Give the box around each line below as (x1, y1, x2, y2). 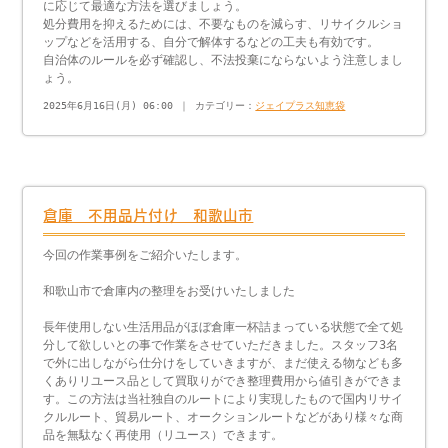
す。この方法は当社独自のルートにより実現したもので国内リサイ (43, 391, 404, 406)
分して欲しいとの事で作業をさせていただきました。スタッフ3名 (43, 337, 399, 352)
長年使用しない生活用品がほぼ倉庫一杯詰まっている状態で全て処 (43, 319, 404, 334)
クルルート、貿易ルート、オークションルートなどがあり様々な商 (43, 409, 404, 424)
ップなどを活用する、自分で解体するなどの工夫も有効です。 (43, 34, 380, 49)
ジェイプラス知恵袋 (255, 99, 346, 111)
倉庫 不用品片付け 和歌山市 (43, 207, 254, 223)
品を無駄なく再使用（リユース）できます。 (43, 427, 284, 442)
